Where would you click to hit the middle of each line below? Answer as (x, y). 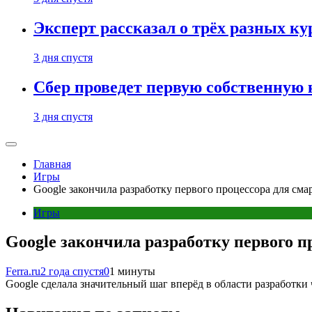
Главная (52, 164)
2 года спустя (72, 272)
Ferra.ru (23, 272)
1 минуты (132, 272)
